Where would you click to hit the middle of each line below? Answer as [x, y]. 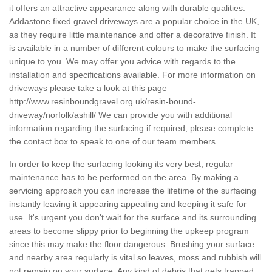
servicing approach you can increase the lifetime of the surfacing [133, 191]
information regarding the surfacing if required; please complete [131, 128]
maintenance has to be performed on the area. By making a [124, 178]
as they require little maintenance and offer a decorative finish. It [132, 35]
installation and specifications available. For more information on [132, 75]
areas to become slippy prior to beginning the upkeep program [129, 231]
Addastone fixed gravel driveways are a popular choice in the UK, [134, 22]
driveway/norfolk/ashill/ [53, 115]
